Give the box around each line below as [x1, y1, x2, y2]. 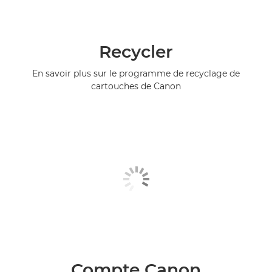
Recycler [99, 41, 173, 62]
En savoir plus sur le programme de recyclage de [32, 67, 240, 79]
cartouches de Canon [91, 80, 181, 92]
